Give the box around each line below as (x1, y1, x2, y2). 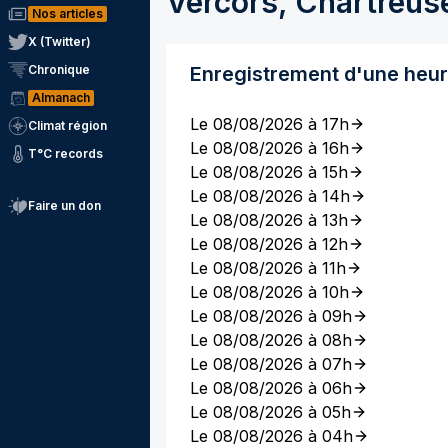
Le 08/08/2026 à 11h (190, 258, 346, 278)
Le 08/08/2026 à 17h (190, 114, 349, 134)
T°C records (28, 146, 103, 161)
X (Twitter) (28, 34, 91, 49)
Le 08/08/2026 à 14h (190, 186, 350, 206)
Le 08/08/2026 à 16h (190, 138, 349, 158)
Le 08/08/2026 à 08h (190, 330, 352, 350)
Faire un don (28, 198, 101, 213)
